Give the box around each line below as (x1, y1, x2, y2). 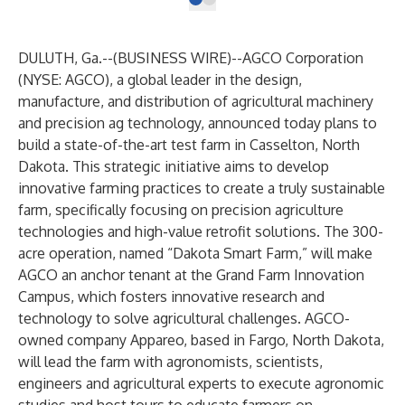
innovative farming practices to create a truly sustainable (18, 179, 385, 197)
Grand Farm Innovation (216, 266, 364, 284)
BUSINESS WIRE (118, 49, 227, 67)
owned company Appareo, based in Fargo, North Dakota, (18, 331, 384, 349)
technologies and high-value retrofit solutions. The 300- (18, 222, 383, 240)
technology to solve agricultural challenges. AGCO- (18, 309, 350, 327)
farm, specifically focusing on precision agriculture (18, 201, 344, 219)
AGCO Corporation (242, 49, 363, 67)
